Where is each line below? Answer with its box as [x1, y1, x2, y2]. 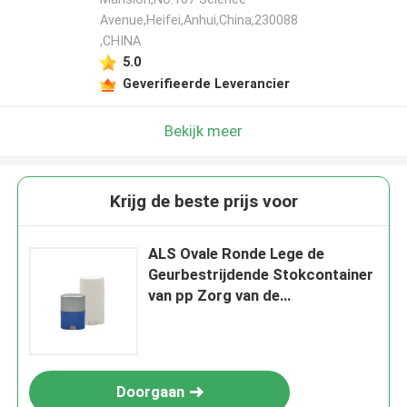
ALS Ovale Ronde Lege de [148, 244, 325, 263]
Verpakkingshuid [148, 307, 265, 326]
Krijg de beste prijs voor [109, 191, 298, 213]
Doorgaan [115, 382, 184, 402]
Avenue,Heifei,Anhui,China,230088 [99, 13, 298, 28]
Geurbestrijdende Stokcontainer [148, 265, 374, 284]
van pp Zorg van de [148, 286, 281, 305]
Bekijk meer [164, 121, 243, 140]
